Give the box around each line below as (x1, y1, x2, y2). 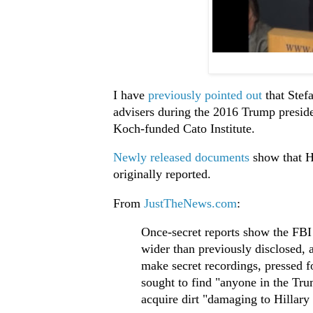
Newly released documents (112, 150, 249, 165)
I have (112, 87, 148, 102)
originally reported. (112, 167, 211, 182)
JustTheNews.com (143, 196, 237, 210)
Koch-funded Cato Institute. (112, 121, 255, 136)
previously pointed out (147, 87, 265, 102)
